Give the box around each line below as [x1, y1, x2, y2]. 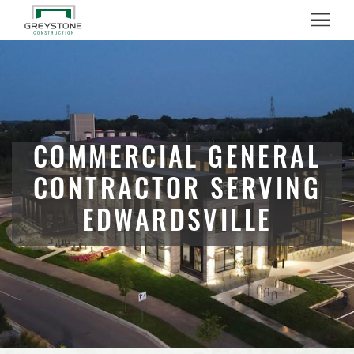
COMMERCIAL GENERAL [32, 148, 322, 174]
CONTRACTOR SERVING [32, 179, 322, 205]
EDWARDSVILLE [81, 211, 273, 237]
